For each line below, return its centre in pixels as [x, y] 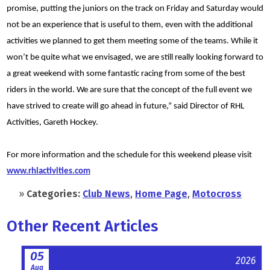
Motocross [217, 193]
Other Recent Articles [82, 226]
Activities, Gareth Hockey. [52, 122]
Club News [106, 193]
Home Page [161, 193]
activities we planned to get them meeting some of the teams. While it [132, 41]
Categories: [53, 193]
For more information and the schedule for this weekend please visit [129, 155]
